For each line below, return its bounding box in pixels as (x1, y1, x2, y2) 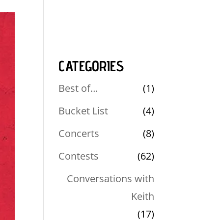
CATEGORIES (58, 56, 124, 75)
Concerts (58, 126, 100, 140)
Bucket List (58, 104, 109, 117)
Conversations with (66, 171, 154, 185)
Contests (58, 149, 99, 163)
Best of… (58, 81, 99, 95)
